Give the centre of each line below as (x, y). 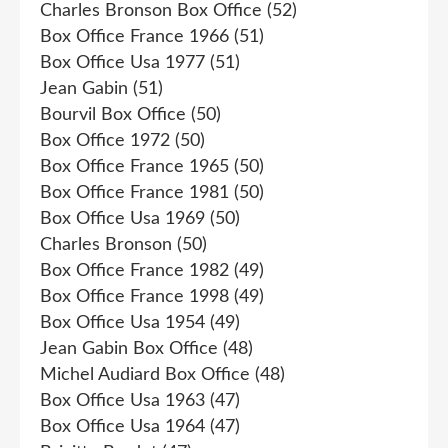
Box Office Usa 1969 (122, 218)
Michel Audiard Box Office (145, 374)
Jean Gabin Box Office (129, 348)
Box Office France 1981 (134, 192)
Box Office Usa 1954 (122, 322)
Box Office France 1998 (134, 296)
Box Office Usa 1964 (122, 426)
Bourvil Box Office (113, 114)
